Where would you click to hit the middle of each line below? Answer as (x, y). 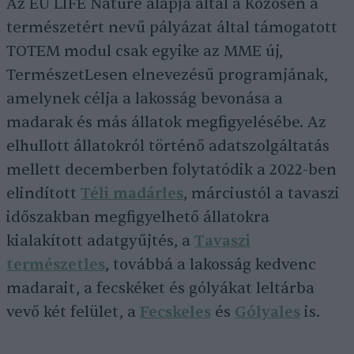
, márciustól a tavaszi (262, 194)
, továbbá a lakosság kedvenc (211, 265)
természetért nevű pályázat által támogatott (172, 28)
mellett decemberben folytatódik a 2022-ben (171, 170)
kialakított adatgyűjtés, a (100, 241)
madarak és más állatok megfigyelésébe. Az (166, 122)
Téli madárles (132, 194)
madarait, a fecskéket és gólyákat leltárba (160, 288)
